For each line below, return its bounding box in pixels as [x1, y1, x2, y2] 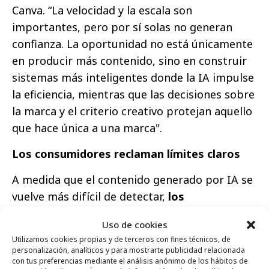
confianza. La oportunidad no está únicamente [12, 36, 253, 51]
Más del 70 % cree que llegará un [36, 248, 206, 263]
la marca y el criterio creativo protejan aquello [12, 103, 252, 118]
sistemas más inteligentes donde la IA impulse [12, 70, 254, 85]
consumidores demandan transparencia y [12, 205, 235, 220]
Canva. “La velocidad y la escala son [12, 2, 192, 17]
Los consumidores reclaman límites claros [12, 146, 240, 161]
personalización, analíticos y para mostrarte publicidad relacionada [12, 244, 245, 255]
